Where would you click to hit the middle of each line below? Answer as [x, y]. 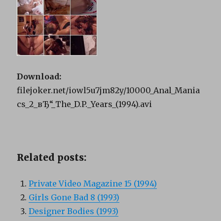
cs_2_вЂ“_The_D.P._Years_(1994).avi [85, 104]
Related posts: [52, 157]
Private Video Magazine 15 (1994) [93, 183]
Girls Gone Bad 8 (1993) [74, 197]
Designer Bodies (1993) [74, 211]
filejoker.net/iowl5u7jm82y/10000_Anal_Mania [109, 90]
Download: [39, 76]
